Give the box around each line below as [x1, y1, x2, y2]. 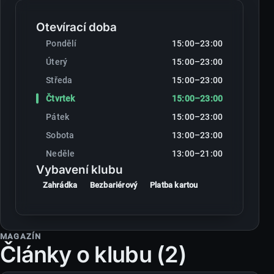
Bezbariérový [89, 180, 138, 190]
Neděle [46, 148, 75, 158]
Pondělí [46, 38, 77, 48]
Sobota [46, 130, 75, 140]
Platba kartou [150, 180, 198, 190]
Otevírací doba [36, 20, 117, 34]
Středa [46, 75, 73, 85]
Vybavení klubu [36, 162, 123, 177]
